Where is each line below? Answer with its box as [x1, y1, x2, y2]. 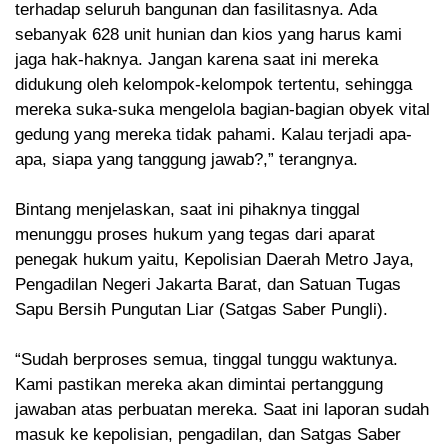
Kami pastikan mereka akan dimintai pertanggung [15, 375, 383, 395]
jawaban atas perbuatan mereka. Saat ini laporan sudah [15, 400, 429, 420]
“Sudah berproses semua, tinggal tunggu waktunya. [15, 350, 398, 370]
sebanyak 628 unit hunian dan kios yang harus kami [15, 25, 402, 45]
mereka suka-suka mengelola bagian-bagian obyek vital [15, 100, 430, 120]
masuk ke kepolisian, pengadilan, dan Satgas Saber [15, 425, 401, 445]
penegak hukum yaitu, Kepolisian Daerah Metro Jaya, [15, 250, 414, 270]
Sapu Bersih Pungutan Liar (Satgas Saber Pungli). [15, 300, 388, 320]
